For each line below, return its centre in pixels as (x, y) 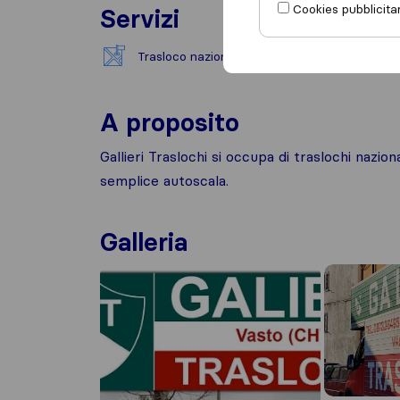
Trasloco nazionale (191, 56)
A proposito (170, 122)
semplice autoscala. (164, 180)
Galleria (144, 242)
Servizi (140, 19)
